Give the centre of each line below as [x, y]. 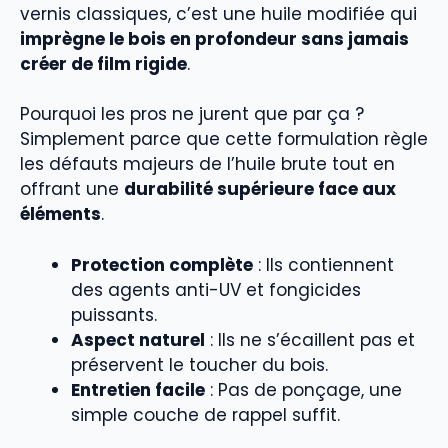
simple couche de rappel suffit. [205, 414]
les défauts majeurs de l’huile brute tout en [207, 164]
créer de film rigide [103, 63]
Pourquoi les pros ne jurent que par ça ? [192, 114]
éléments [60, 214]
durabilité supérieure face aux [260, 189]
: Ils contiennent [323, 264]
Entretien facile [138, 389]
